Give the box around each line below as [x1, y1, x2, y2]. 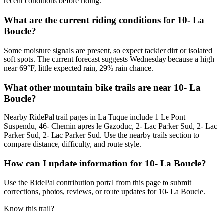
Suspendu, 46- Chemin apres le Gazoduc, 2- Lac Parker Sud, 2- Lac [4, 122, 217, 131]
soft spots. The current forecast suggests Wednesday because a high [4, 55, 214, 63]
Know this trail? [4, 204, 54, 213]
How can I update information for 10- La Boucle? [4, 158, 206, 169]
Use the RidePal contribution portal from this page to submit [4, 178, 191, 187]
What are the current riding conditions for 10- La [4, 15, 204, 26]
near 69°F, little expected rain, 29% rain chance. [4, 63, 153, 72]
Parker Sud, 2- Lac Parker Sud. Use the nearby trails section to [4, 131, 199, 140]
